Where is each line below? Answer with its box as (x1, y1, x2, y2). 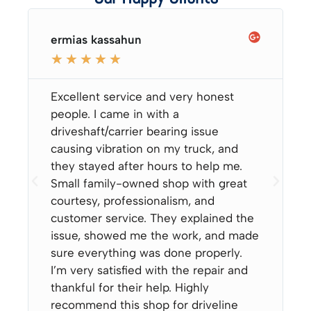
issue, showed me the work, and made (50, 228, 259, 242)
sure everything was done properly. (50, 246, 242, 260)
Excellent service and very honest (50, 90, 234, 103)
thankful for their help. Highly (50, 280, 209, 294)
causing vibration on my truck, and (50, 142, 238, 155)
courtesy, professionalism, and (50, 194, 215, 208)
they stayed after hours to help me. (50, 159, 242, 173)
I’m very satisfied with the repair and (50, 263, 248, 277)
